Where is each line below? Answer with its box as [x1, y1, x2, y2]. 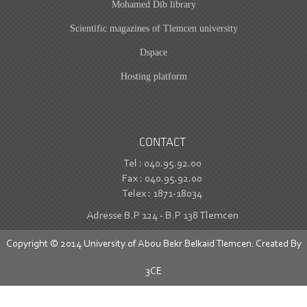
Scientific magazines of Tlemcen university [69, 23, 238, 34]
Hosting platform [120, 71, 187, 82]
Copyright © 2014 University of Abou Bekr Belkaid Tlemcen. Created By [5, 239, 302, 249]
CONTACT [138, 136, 186, 149]
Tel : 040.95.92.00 [123, 158, 201, 169]
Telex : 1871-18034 [122, 188, 202, 199]
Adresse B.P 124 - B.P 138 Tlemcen [86, 210, 238, 221]
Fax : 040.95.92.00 [122, 173, 202, 184]
